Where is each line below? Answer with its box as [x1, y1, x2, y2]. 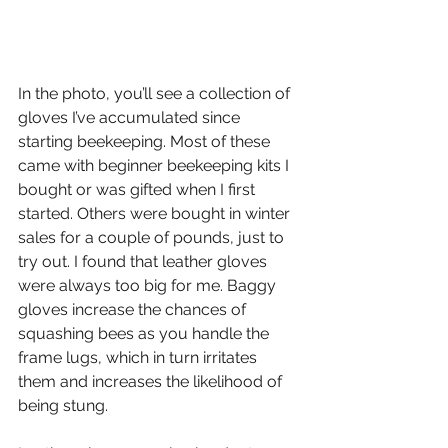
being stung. [18, 396, 108, 416]
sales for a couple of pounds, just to [18, 228, 288, 248]
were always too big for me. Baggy [18, 276, 280, 296]
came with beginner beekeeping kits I [18, 156, 293, 176]
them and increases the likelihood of [18, 372, 286, 392]
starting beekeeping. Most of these [18, 132, 274, 152]
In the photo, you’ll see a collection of [18, 84, 294, 104]
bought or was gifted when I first [18, 180, 259, 200]
